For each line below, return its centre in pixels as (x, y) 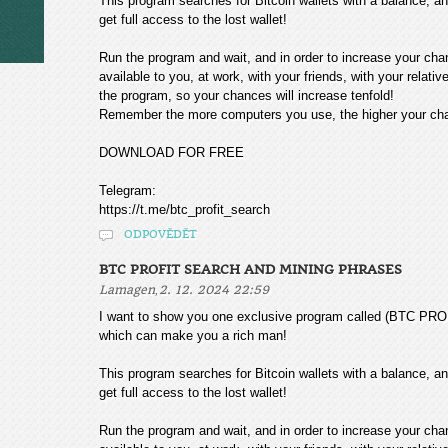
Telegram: (127, 190)
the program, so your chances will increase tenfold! (246, 95)
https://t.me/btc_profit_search (184, 209)
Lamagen (127, 290)
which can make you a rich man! (193, 335)
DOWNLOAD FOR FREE (171, 152)
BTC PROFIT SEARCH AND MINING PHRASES (250, 269)
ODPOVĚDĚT (160, 234)
